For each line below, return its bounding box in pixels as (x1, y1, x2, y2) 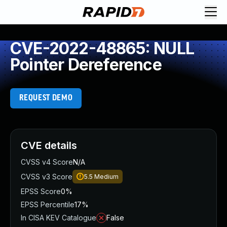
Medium (94, 173, 119, 180)
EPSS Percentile (21, 200, 74, 209)
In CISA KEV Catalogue (21, 213, 96, 222)
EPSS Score (21, 187, 61, 196)
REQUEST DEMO (19, 94, 73, 102)
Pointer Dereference (10, 55, 162, 74)
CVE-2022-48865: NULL (10, 39, 195, 58)
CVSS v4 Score (21, 158, 73, 166)
